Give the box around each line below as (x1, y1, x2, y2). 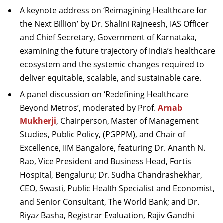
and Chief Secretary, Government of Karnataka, (20, 32, 197, 43)
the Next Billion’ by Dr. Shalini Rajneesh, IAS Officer (20, 18, 209, 29)
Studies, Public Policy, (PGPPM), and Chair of (20, 129, 185, 140)
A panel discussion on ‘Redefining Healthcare (20, 89, 188, 100)
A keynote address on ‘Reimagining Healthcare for (20, 5, 207, 16)
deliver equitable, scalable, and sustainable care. (20, 72, 201, 83)
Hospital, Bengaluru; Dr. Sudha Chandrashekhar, (20, 169, 202, 180)
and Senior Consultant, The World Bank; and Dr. (20, 196, 199, 207)
